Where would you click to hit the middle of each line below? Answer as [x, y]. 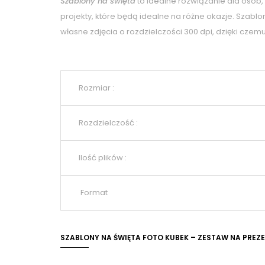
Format [93, 192]
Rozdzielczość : [108, 122]
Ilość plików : [103, 157]
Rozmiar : [96, 88]
